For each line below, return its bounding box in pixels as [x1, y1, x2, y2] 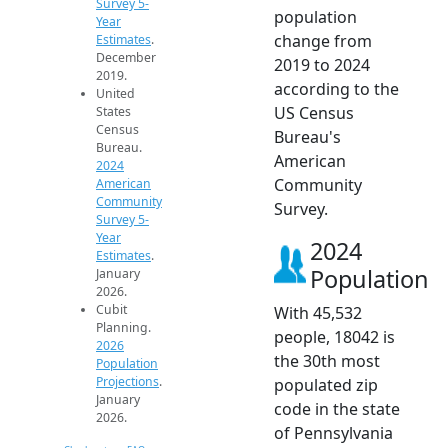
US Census [274, 101, 354, 124]
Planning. [96, 318, 151, 336]
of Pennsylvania [274, 421, 393, 444]
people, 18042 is [274, 325, 395, 348]
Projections [96, 372, 159, 390]
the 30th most [274, 349, 380, 372]
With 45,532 [274, 301, 362, 324]
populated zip [274, 373, 378, 396]
